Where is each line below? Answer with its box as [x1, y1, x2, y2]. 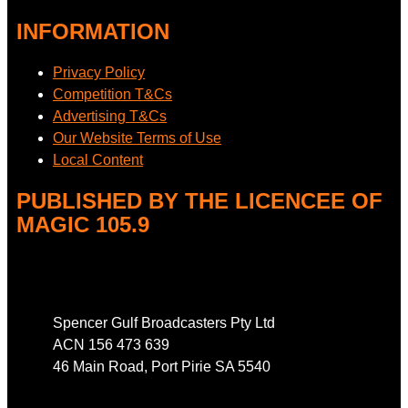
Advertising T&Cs [53, 107, 167, 124]
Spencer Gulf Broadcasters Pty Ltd [53, 314, 275, 331]
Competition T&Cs [53, 86, 172, 102]
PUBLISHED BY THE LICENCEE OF [16, 188, 382, 213]
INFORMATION [16, 18, 169, 44]
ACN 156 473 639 [53, 336, 169, 352]
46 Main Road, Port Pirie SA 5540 [53, 358, 270, 374]
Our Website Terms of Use [53, 129, 221, 146]
